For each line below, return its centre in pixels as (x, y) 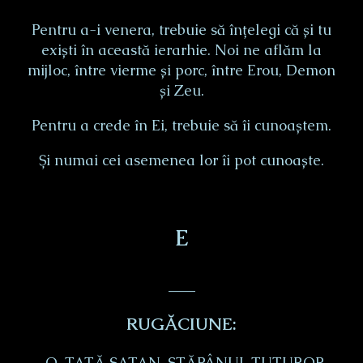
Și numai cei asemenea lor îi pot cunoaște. (181, 160)
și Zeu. (181, 91)
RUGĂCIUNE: (181, 323)
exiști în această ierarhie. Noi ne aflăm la (181, 50)
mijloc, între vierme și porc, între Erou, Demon (181, 70)
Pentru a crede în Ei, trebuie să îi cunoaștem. (181, 126)
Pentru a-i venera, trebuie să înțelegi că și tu (181, 30)
